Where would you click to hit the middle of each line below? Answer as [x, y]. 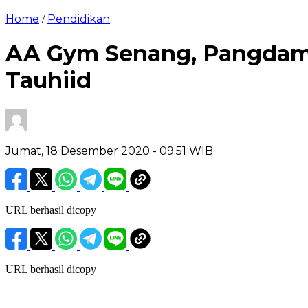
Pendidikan [79, 19]
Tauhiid [48, 80]
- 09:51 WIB [183, 151]
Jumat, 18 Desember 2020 [79, 151]
